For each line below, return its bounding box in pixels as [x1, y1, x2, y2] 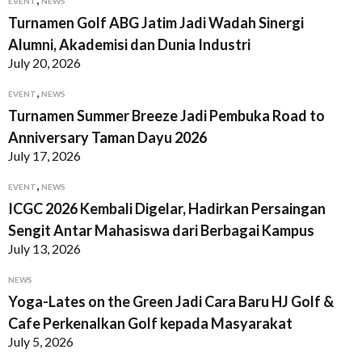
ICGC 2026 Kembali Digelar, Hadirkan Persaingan [8, 200, 326, 217]
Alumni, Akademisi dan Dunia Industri [8, 36, 250, 53]
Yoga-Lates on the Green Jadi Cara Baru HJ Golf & [8, 293, 334, 310]
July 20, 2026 [8, 55, 81, 70]
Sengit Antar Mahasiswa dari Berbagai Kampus [8, 221, 314, 239]
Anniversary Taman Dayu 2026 [8, 128, 207, 146]
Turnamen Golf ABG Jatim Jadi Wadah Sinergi [8, 14, 304, 32]
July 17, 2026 [8, 148, 81, 163]
